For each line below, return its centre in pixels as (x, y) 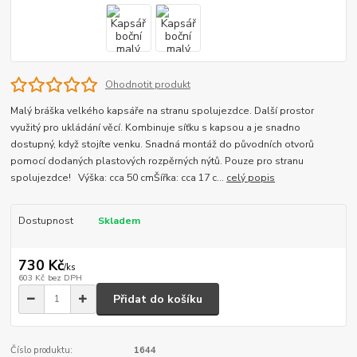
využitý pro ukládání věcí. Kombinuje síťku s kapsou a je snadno (156, 128)
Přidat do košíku (158, 299)
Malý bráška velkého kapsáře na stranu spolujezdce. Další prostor (163, 111)
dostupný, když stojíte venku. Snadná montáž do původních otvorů (163, 145)
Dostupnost (45, 221)
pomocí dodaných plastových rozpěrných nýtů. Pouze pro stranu (157, 161)
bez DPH (65, 278)
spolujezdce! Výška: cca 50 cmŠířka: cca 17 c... (119, 178)
